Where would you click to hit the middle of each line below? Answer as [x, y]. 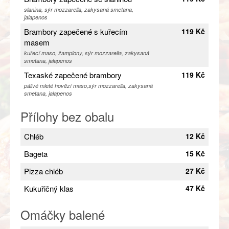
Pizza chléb [43, 171]
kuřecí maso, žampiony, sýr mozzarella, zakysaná [87, 53]
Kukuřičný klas [49, 189]
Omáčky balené [63, 215]
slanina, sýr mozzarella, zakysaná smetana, [79, 10]
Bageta [36, 154]
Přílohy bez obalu [67, 117]
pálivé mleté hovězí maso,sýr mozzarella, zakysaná [88, 86]
